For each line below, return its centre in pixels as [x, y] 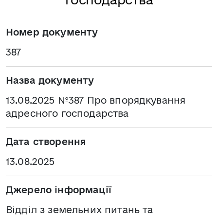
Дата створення [46, 142]
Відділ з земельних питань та [80, 210]
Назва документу [50, 80]
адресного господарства [67, 113]
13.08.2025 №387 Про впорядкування [96, 100]
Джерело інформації [59, 190]
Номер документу [52, 32]
